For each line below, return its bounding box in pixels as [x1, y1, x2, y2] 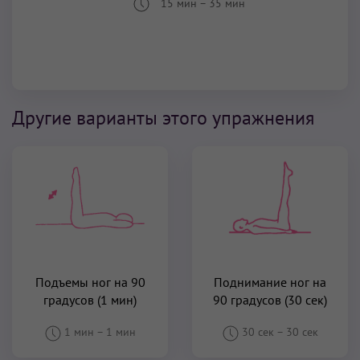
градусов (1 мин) [43, 292, 137, 309]
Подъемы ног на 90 [35, 274, 145, 291]
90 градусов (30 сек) [213, 292, 327, 309]
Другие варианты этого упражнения [12, 105, 314, 131]
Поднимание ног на [214, 274, 326, 291]
